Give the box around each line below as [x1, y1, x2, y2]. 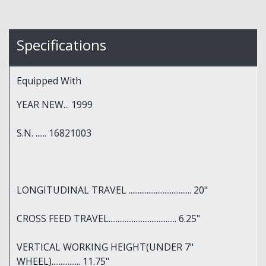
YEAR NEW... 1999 [17, 98, 93, 112]
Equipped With [17, 74, 81, 88]
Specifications [17, 35, 106, 55]
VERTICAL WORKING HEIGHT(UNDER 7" [17, 240, 194, 254]
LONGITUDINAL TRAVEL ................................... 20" [17, 183, 208, 197]
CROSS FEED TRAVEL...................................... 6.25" [17, 212, 200, 226]
